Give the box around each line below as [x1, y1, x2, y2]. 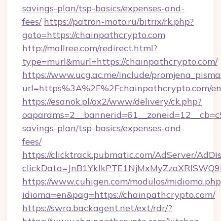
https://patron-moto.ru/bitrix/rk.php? [44, 16, 194, 27]
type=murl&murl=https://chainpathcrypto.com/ [22, 56, 218, 67]
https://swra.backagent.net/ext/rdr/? [22, 202, 172, 214]
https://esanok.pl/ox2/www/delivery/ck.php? [22, 96, 202, 107]
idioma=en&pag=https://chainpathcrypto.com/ [22, 189, 215, 200]
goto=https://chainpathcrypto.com [22, 29, 165, 40]
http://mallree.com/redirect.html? [22, 42, 157, 54]
